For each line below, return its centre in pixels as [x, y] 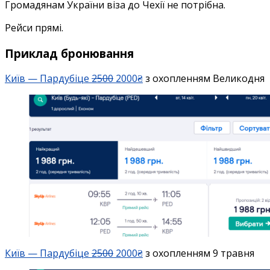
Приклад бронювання [69, 53]
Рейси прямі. [34, 27]
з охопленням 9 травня [199, 253]
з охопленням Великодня [204, 79]
